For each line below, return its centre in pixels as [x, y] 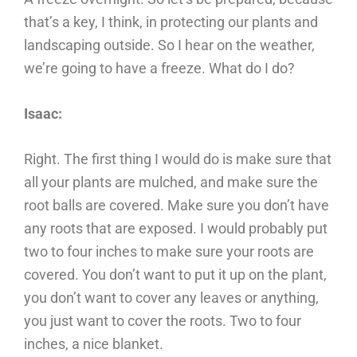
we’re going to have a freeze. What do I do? [159, 68]
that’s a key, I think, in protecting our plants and [171, 22]
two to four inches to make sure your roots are [169, 251]
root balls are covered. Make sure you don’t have [177, 205]
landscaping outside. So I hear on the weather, [169, 45]
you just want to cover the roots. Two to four [163, 321]
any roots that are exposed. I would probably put [176, 228]
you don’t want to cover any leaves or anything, [171, 298]
